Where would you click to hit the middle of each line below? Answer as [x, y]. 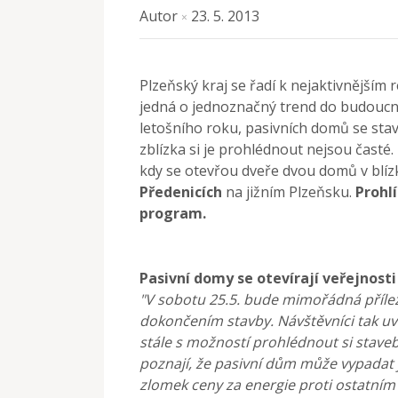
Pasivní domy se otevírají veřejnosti [268, 278]
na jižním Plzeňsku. [289, 191]
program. [173, 213]
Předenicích [181, 191]
